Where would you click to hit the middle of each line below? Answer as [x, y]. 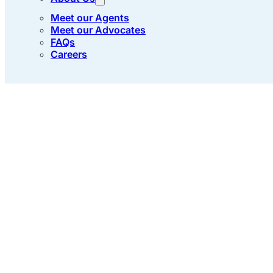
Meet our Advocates [98, 30]
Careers [69, 54]
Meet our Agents [90, 18]
